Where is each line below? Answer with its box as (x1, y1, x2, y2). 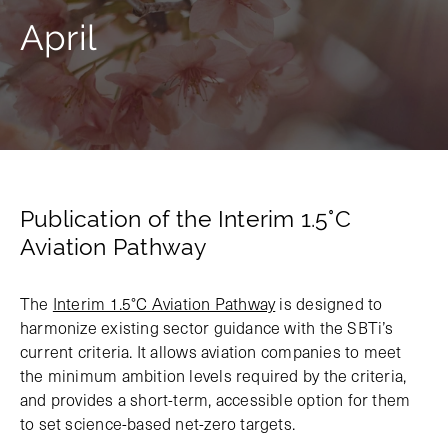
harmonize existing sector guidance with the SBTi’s (20, 315, 394, 340)
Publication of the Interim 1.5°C (20, 205, 351, 233)
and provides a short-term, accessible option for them (20, 387, 411, 412)
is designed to (275, 291, 383, 316)
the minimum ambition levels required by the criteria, (20, 363, 407, 388)
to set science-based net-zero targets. (20, 411, 296, 436)
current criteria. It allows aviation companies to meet (20, 339, 402, 364)
